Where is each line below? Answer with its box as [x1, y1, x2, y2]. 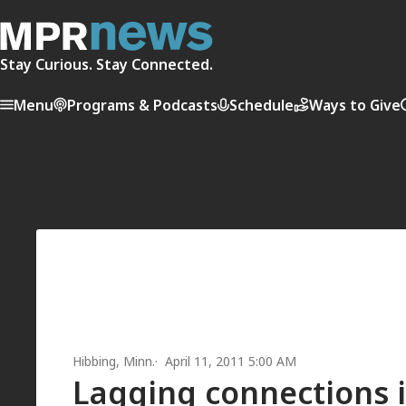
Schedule [229, 94, 294, 115]
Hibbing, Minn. [72, 353, 155, 371]
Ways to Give [309, 94, 401, 115]
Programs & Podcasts [67, 94, 217, 115]
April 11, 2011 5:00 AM [165, 353, 296, 371]
